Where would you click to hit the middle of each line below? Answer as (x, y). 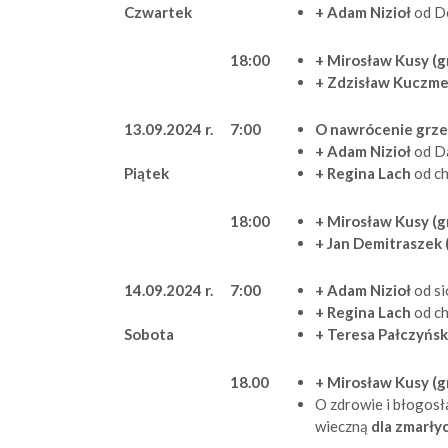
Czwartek (158, 12)
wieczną (343, 425)
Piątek (148, 173)
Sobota (149, 334)
